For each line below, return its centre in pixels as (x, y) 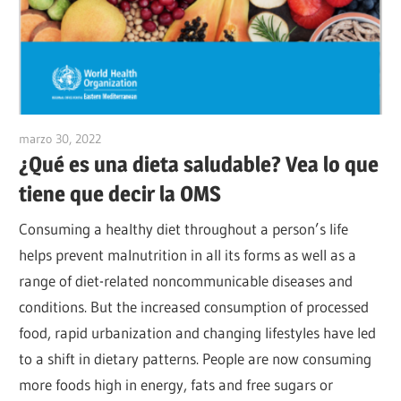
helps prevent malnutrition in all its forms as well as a (188, 255)
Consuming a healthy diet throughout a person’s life (184, 229)
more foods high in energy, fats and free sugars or (176, 385)
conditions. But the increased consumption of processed (194, 307)
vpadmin (125, 138)
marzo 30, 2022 (60, 138)
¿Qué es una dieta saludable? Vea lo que (199, 164)
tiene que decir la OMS (120, 193)
